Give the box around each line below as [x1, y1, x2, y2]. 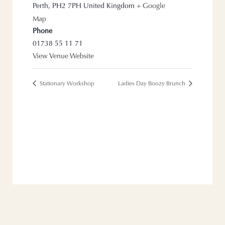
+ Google [137, 3, 166, 10]
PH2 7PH [52, 3, 82, 10]
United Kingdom [83, 3, 135, 10]
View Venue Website [33, 53, 94, 60]
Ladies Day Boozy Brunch [118, 80, 187, 87]
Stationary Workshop [38, 80, 95, 87]
